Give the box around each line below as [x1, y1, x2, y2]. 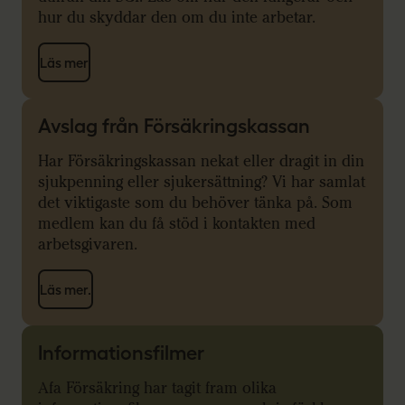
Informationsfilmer [38, 342, 204, 364]
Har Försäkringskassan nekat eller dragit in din [38, 152, 364, 172]
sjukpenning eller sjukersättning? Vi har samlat [38, 173, 365, 193]
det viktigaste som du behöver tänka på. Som [38, 193, 353, 213]
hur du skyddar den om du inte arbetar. [38, 8, 320, 28]
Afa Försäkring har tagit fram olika [38, 379, 277, 399]
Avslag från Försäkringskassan [38, 115, 310, 137]
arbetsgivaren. [38, 235, 142, 255]
